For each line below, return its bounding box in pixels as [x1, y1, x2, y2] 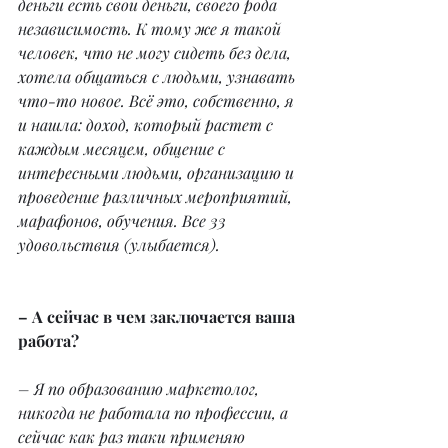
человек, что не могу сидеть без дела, [18, 42, 295, 64]
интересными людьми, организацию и [18, 162, 298, 184]
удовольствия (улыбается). [18, 234, 220, 256]
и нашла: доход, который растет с [18, 114, 277, 136]
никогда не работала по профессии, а [18, 402, 292, 424]
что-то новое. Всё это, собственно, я [18, 90, 298, 112]
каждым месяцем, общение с [18, 138, 229, 160]
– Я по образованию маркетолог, [18, 378, 263, 400]
